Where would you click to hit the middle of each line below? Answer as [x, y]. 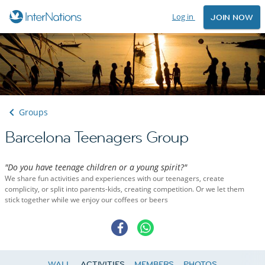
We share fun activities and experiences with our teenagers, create [114, 179]
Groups [33, 112]
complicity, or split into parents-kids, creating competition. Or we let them [125, 189]
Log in [183, 17]
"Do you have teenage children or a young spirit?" [96, 167]
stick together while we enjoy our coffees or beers [86, 200]
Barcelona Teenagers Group [97, 138]
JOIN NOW [232, 17]
